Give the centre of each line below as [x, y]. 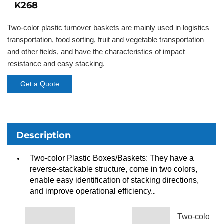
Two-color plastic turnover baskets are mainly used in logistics [108, 28]
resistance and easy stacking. [56, 64]
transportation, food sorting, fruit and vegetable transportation [106, 40]
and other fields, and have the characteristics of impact [96, 52]
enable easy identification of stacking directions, [114, 180]
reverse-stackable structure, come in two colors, [114, 169]
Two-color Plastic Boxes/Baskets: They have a [112, 158]
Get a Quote [40, 84]
